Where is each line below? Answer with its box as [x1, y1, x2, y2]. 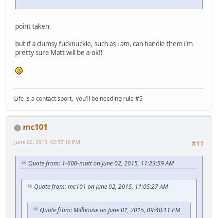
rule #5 [123, 94, 143, 103]
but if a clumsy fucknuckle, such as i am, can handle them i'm [15, 39, 193, 48]
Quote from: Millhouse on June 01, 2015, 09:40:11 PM [40, 205, 180, 214]
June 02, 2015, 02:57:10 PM [14, 138, 80, 145]
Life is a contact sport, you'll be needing [14, 94, 123, 103]
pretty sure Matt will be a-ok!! [15, 48, 103, 57]
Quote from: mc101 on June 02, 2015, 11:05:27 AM [34, 182, 168, 191]
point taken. [15, 21, 51, 31]
